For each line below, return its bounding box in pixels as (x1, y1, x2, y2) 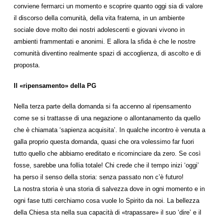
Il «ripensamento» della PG (14, 82, 96, 89)
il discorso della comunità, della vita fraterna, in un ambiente (14, 14, 185, 22)
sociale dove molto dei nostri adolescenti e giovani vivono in (14, 26, 185, 33)
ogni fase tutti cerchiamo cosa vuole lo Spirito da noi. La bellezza (14, 197, 199, 204)
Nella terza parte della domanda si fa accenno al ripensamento (14, 103, 191, 110)
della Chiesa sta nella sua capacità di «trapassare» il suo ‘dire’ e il (14, 209, 201, 216)
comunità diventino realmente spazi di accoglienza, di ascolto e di (14, 50, 201, 57)
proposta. (14, 61, 40, 69)
